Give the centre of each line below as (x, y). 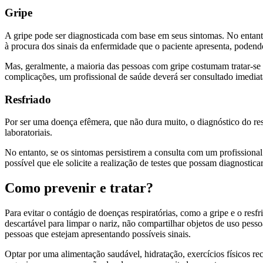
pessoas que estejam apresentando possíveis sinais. (98, 234)
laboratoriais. (28, 133)
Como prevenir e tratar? (79, 188)
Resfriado (28, 99)
